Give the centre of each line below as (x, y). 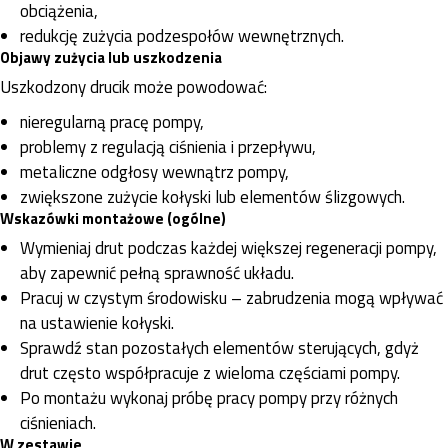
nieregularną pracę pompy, (112, 121)
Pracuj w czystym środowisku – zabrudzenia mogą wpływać (231, 297)
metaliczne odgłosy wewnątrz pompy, (154, 171)
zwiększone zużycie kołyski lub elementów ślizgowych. (212, 196)
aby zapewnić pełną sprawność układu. (157, 272)
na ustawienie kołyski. (97, 322)
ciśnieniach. (58, 422)
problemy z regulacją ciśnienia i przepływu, (168, 146)
